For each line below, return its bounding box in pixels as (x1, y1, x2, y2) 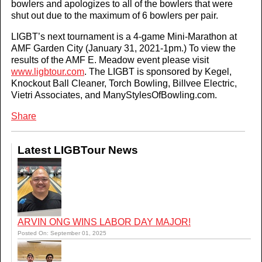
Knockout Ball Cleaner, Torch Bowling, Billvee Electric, (11, 78, 237, 88)
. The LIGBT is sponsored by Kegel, (84, 67, 232, 77)
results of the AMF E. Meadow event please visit (11, 55, 209, 65)
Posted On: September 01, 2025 (18, 230, 106, 236)
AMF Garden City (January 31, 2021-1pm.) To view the (11, 43, 236, 53)
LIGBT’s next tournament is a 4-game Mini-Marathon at (11, 32, 237, 42)
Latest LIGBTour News (18, 144, 138, 156)
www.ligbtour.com (11, 67, 84, 77)
